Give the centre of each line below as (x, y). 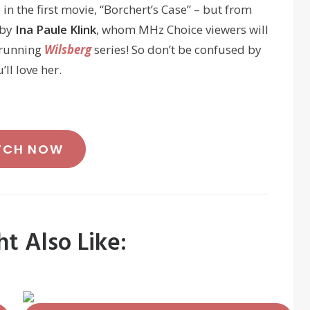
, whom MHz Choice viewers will (182, 29)
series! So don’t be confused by (176, 49)
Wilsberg (68, 49)
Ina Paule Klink (56, 29)
